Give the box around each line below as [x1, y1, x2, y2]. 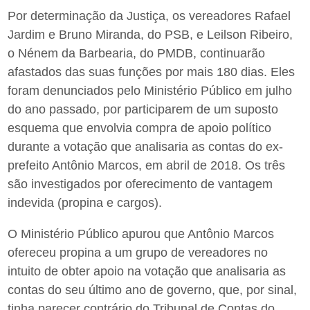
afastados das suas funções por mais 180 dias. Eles [8, 65, 295, 80]
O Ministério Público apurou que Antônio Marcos [8, 227, 275, 241]
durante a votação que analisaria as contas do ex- [8, 140, 284, 154]
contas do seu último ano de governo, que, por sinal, [8, 283, 298, 298]
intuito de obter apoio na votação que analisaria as [8, 264, 286, 279]
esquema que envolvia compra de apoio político [8, 121, 272, 136]
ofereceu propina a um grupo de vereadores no [8, 246, 268, 260]
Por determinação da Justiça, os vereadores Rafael [8, 9, 291, 24]
